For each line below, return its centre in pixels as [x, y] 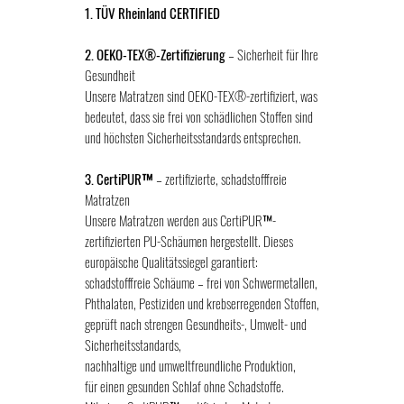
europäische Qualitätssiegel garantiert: [171, 262]
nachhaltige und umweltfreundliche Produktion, [190, 366]
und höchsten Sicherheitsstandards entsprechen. [193, 138]
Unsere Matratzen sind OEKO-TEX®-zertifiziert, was [201, 96]
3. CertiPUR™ [120, 179]
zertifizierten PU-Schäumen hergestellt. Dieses [189, 241]
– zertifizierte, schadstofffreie [221, 179]
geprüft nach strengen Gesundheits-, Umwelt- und [196, 324]
